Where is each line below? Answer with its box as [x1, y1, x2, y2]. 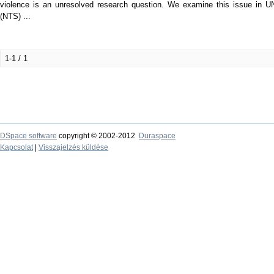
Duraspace [139, 131, 176, 140]
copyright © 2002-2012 [57, 131, 139, 140]
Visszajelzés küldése [39, 143, 108, 152]
